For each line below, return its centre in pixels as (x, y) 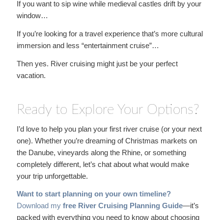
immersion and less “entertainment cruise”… (88, 45)
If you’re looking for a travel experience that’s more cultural (110, 34)
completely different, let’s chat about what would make (103, 164)
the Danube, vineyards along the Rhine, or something (101, 152)
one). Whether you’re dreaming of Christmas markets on (107, 140)
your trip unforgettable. (52, 176)
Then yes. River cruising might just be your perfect (97, 63)
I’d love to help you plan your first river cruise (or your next (109, 129)
